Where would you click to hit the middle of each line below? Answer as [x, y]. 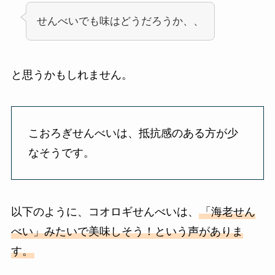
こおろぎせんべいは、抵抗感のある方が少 [133, 134]
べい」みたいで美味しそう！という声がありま [127, 231]
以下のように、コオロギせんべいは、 [105, 212]
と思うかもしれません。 [72, 75]
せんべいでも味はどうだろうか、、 [120, 21]
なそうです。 [61, 153]
